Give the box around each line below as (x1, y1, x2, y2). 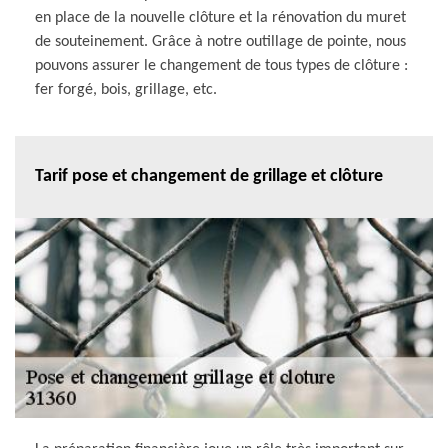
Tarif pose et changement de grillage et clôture (35, 167, 383, 187)
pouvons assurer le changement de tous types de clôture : (35, 57, 408, 74)
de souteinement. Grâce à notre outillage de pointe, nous (35, 33, 406, 50)
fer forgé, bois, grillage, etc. (35, 81, 217, 98)
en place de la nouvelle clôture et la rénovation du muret (35, 9, 406, 26)
